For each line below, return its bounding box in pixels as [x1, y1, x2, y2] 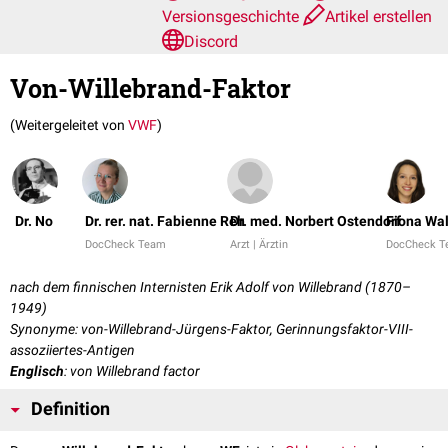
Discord [184, 32, 238, 51]
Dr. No [15, 213, 53, 230]
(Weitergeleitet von [10, 117, 128, 134]
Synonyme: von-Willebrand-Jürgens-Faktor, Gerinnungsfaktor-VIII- [10, 321, 413, 338]
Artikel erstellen [325, 7, 432, 26]
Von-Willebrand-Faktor [10, 72, 291, 105]
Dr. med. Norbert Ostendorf [230, 213, 401, 230]
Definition [31, 399, 110, 420]
